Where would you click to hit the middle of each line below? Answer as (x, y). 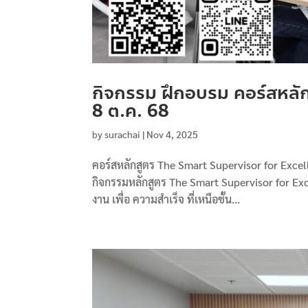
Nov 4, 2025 (173, 134)
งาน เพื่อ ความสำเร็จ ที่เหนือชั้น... (166, 199)
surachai (123, 134)
